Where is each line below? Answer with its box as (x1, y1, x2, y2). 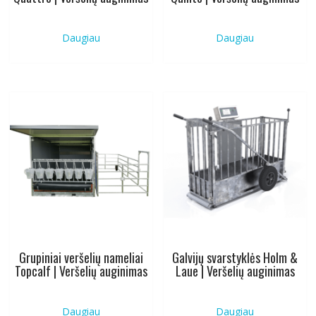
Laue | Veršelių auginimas (175, 261, 295, 280)
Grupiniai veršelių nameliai (18, 248, 143, 267)
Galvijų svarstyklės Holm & (172, 248, 298, 267)
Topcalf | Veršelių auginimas (14, 261, 147, 280)
